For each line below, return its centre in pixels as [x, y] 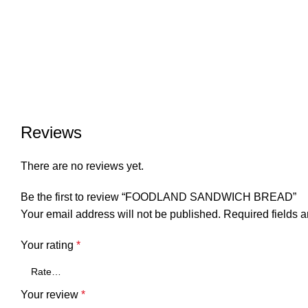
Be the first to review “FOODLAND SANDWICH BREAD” [158, 197]
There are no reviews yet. [82, 166]
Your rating [48, 245]
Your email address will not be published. [121, 214]
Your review [51, 295]
